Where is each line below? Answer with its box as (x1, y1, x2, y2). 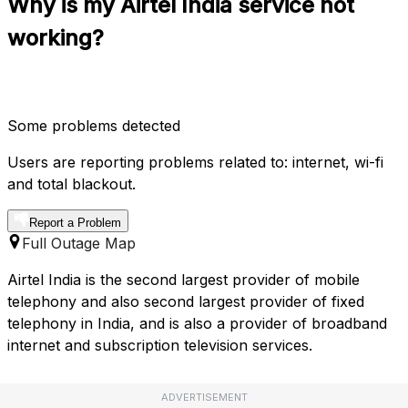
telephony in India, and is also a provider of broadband (7, 314, 387, 333)
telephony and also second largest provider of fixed (7, 292, 364, 311)
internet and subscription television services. (7, 336, 312, 355)
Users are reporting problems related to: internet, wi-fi (7, 153, 383, 172)
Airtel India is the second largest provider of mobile (7, 270, 360, 290)
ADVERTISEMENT (160, 391, 248, 404)
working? (7, 25, 104, 52)
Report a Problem (29, 216, 121, 230)
